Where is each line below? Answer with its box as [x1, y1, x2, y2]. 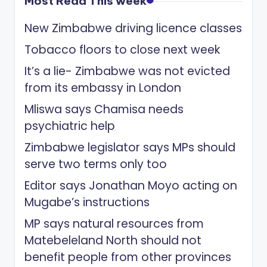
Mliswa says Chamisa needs [24, 101, 184, 117]
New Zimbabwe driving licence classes [24, 20, 242, 36]
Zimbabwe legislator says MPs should [24, 139, 235, 156]
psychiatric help [24, 117, 115, 134]
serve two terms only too [24, 156, 167, 172]
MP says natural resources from [24, 215, 204, 232]
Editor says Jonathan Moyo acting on [24, 177, 237, 194]
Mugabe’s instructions [24, 194, 150, 210]
